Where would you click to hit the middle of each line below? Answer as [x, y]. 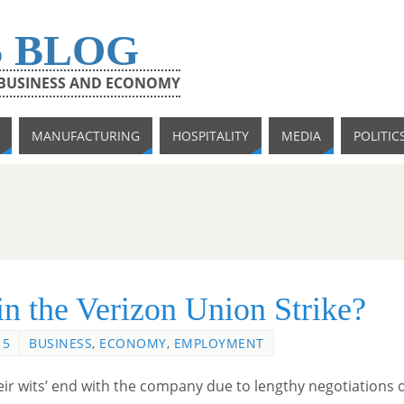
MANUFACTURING [86, 136]
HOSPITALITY [211, 136]
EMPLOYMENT [219, 343]
